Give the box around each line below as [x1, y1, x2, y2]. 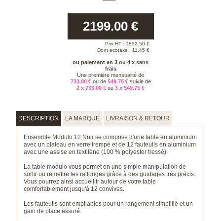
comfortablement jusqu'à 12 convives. [24, 185, 125, 192]
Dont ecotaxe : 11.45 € [97, 47, 154, 53]
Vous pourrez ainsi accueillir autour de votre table [24, 178, 156, 185]
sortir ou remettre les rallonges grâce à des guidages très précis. [24, 171, 196, 178]
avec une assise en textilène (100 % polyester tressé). [24, 148, 168, 155]
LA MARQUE [65, 115, 100, 122]
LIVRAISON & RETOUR [106, 115, 170, 122]
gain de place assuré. [24, 208, 82, 215]
